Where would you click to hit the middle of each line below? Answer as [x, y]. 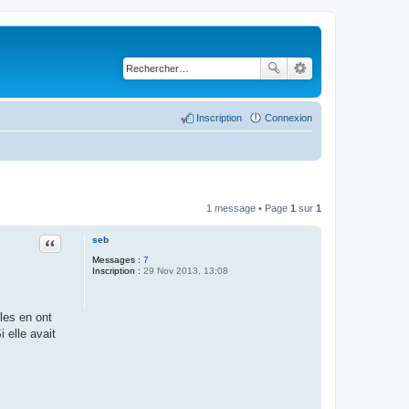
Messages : [116, 259]
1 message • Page [248, 208]
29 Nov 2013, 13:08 [184, 270]
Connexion [288, 117]
